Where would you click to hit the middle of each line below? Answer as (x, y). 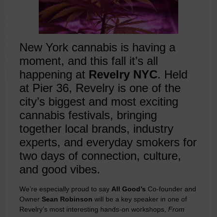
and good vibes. (60, 169)
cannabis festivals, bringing (88, 115)
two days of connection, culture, (100, 155)
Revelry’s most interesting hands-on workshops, (94, 209)
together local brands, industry (96, 128)
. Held (172, 74)
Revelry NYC (123, 74)
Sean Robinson (66, 199)
